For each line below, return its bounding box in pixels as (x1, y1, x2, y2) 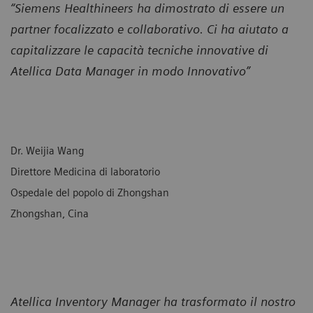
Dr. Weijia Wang (10, 144, 84, 157)
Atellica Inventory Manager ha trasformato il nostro (10, 293, 296, 309)
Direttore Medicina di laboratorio (10, 165, 160, 178)
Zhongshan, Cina (10, 207, 89, 220)
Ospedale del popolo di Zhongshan (10, 186, 169, 199)
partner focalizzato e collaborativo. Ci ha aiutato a (10, 21, 289, 36)
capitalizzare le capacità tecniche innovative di (10, 42, 268, 57)
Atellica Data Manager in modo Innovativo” (10, 63, 250, 78)
